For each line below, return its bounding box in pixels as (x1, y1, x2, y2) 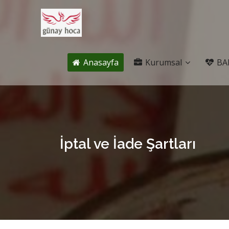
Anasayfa (81, 57, 119, 68)
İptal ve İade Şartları (60, 135, 196, 152)
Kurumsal (143, 57, 184, 68)
